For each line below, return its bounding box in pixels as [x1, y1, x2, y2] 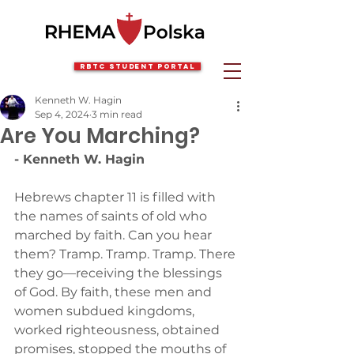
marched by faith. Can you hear [14, 228, 215, 243]
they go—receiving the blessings [14, 265, 225, 281]
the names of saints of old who [14, 209, 210, 224]
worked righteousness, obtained [14, 322, 223, 337]
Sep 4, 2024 [35, 108, 89, 120]
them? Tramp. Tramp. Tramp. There [14, 247, 239, 262]
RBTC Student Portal [80, 62, 195, 70]
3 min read [92, 108, 142, 120]
